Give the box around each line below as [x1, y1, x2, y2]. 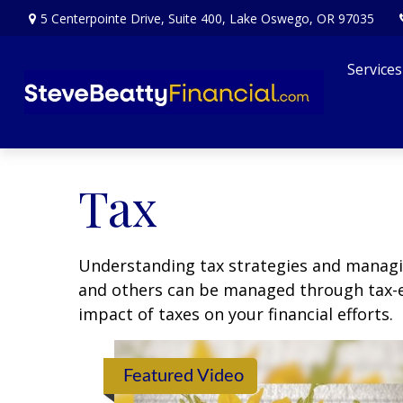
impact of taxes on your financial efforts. [78, 303, 393, 326]
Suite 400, [167, 9, 226, 27]
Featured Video [123, 367, 244, 386]
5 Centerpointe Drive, [40, 9, 168, 27]
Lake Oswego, [228, 9, 313, 27]
